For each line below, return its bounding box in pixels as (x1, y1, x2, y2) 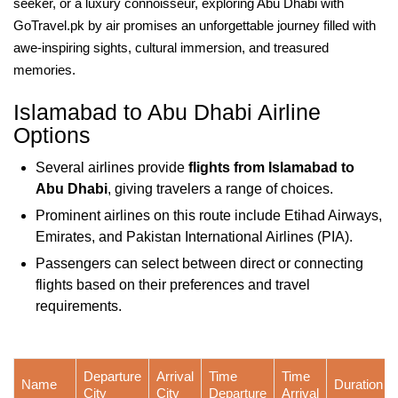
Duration (334, 377, 383, 392)
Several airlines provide (36, 160, 188, 175)
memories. (13, 62, 76, 77)
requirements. (36, 298, 122, 314)
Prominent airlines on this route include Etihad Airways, (36, 208, 382, 223)
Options (13, 123, 91, 147)
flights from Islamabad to (188, 160, 354, 175)
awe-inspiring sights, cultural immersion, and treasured (13, 40, 329, 55)
